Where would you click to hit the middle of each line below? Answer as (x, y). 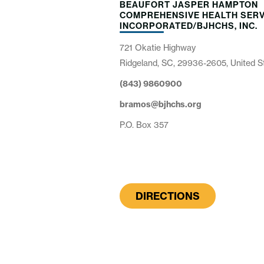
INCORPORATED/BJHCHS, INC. (189, 26)
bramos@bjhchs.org (161, 105)
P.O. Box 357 (144, 125)
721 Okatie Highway (158, 48)
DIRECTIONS (168, 196)
